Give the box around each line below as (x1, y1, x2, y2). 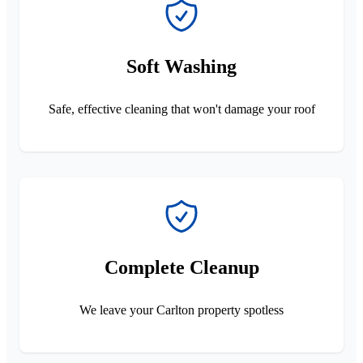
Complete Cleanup (104, 256, 259, 278)
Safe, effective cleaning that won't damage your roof (48, 101, 315, 116)
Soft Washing (126, 55, 237, 77)
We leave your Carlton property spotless (79, 302, 284, 317)
